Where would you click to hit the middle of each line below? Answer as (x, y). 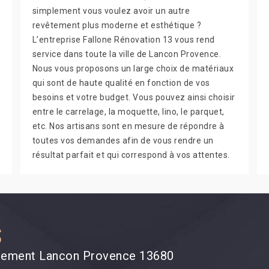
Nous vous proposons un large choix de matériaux (133, 68)
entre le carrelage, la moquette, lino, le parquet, (128, 112)
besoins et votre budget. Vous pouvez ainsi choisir (134, 97)
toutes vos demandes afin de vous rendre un (123, 141)
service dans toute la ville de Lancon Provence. (127, 54)
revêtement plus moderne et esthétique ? (117, 25)
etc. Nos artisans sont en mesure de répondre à (128, 126)
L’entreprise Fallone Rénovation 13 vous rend (123, 40)
